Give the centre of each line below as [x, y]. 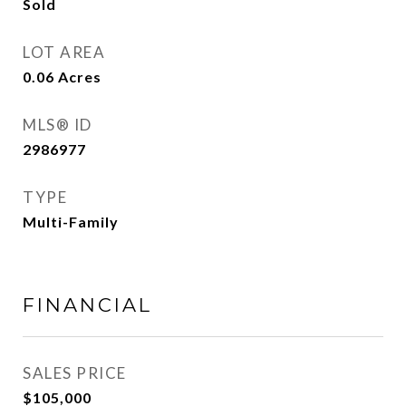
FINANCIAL [87, 305]
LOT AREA [64, 52]
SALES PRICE [75, 373]
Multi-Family [71, 222]
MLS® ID [58, 125]
